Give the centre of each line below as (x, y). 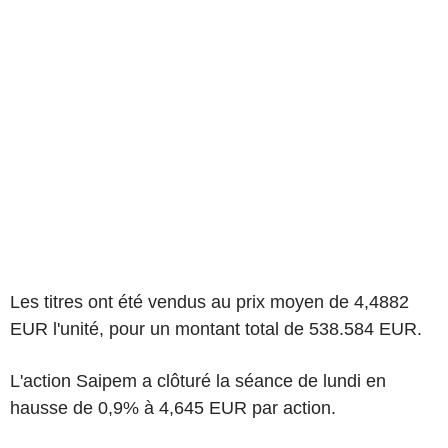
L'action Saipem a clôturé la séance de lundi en (198, 381)
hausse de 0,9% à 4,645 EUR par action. (173, 408)
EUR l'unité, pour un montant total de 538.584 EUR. (216, 329)
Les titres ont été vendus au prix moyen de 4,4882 (209, 302)
